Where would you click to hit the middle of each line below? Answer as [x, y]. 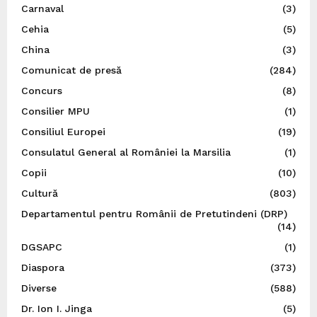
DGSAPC [42, 247]
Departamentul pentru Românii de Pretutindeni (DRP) [154, 214]
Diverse [39, 288]
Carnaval [42, 9]
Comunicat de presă [71, 70]
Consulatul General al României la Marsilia [126, 152]
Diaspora [43, 268]
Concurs [42, 91]
